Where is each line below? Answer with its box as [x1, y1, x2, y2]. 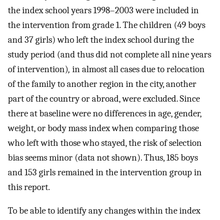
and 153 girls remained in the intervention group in [8, 166, 202, 178]
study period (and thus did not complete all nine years [8, 49, 211, 60]
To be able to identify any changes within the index [8, 205, 200, 217]
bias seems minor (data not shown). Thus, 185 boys [8, 152, 198, 163]
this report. [8, 181, 50, 192]
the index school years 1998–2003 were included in [8, 4, 199, 16]
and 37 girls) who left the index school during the [8, 34, 194, 45]
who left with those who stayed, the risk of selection [8, 137, 202, 148]
